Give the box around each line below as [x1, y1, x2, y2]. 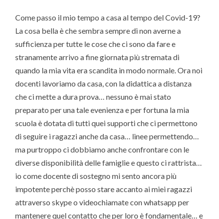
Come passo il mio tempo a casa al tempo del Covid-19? [15, 12, 201, 22]
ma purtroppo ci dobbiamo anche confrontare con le [15, 144, 190, 154]
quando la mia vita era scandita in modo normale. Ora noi [15, 65, 203, 75]
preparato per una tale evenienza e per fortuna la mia [15, 105, 190, 114]
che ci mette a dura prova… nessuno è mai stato [15, 91, 172, 101]
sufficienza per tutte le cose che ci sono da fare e [15, 39, 176, 48]
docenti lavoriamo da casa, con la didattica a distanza [15, 78, 192, 88]
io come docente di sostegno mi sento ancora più [15, 171, 177, 180]
